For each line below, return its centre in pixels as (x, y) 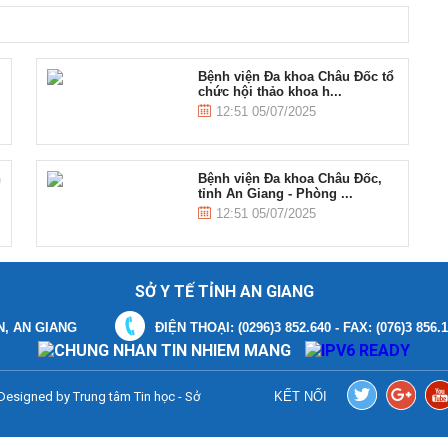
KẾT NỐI (300, 396)
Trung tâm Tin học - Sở (136, 396)
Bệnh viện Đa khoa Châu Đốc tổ (295, 76)
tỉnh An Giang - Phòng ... (275, 193)
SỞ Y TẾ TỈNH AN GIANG (224, 291)
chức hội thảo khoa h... (269, 91)
